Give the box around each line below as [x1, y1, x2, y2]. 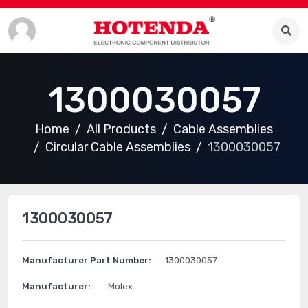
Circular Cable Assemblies [45, 140, 190, 155]
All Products [87, 122, 156, 137]
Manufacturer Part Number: [22, 255, 151, 265]
